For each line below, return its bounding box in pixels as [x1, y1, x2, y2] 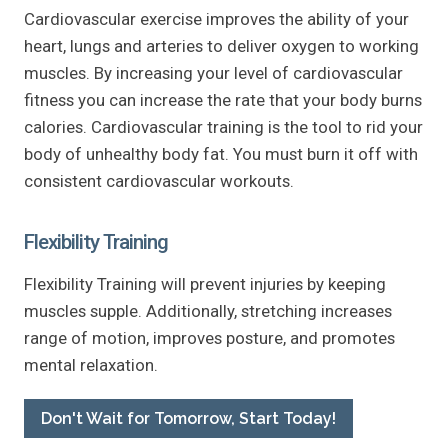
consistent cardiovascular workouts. [24, 170, 294, 191]
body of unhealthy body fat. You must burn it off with [24, 143, 418, 164]
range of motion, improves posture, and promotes [24, 327, 395, 348]
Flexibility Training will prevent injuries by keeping [24, 273, 386, 294]
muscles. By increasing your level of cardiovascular [24, 62, 403, 83]
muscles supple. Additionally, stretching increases [24, 300, 392, 321]
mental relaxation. [24, 354, 158, 375]
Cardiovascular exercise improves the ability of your [24, 8, 409, 29]
